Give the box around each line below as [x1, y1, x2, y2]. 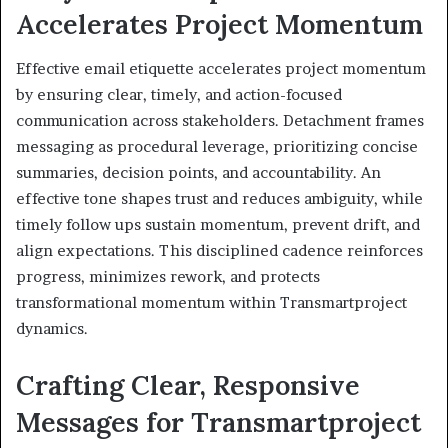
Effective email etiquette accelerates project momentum [16, 59, 426, 79]
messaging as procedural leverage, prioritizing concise [16, 137, 418, 157]
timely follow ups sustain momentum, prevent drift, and [16, 215, 420, 235]
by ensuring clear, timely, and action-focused [16, 85, 342, 105]
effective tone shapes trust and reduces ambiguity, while [16, 189, 423, 209]
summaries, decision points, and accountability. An [16, 163, 381, 183]
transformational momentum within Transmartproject [16, 293, 407, 313]
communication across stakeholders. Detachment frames [16, 111, 424, 131]
